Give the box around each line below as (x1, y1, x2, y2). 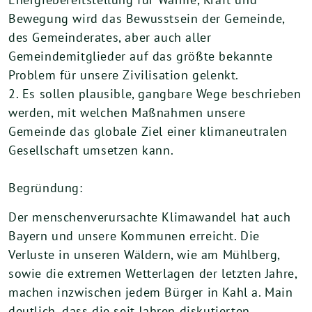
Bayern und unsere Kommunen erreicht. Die (8, 228, 260, 244)
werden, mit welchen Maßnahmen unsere (8, 104, 246, 120)
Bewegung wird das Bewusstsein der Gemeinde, (8, 10, 285, 26)
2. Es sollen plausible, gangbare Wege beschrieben (8, 86, 302, 102)
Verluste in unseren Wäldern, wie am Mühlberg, (8, 247, 281, 263)
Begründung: (8, 180, 83, 196)
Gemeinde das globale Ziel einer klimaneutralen (8, 123, 288, 139)
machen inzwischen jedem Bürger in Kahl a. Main (8, 284, 293, 300)
